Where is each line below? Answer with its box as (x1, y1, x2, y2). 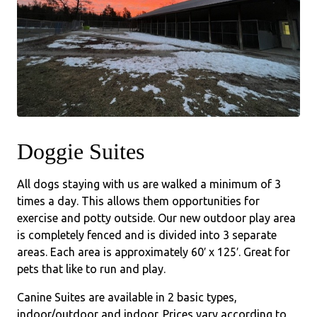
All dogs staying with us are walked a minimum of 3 (17, 177, 281, 190)
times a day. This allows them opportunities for (17, 194, 260, 207)
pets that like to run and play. (17, 262, 166, 275)
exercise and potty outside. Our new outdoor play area (17, 211, 296, 224)
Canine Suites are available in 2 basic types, (17, 290, 237, 304)
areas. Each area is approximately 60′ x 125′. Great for (17, 245, 290, 258)
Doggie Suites (17, 138, 144, 164)
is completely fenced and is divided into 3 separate (17, 228, 277, 241)
